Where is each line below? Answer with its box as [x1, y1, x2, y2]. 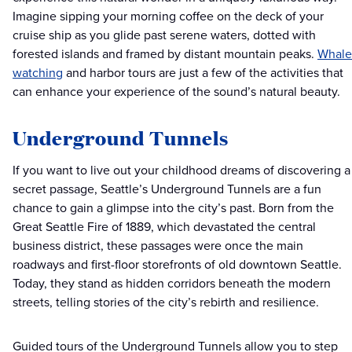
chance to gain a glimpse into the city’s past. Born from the [13, 199, 334, 218]
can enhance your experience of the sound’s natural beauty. [13, 82, 340, 101]
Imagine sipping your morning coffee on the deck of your [13, 7, 324, 26]
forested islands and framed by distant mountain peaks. [13, 45, 317, 64]
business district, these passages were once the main [13, 236, 303, 255]
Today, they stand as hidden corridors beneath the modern [13, 274, 331, 293]
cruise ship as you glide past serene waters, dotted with [13, 26, 316, 45]
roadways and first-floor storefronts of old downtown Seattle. [13, 255, 342, 274]
